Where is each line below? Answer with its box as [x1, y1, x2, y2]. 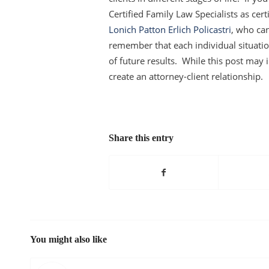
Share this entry [109, 133, 174, 144]
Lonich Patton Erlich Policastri [109, 23, 231, 35]
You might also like [30, 234, 107, 245]
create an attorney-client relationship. [109, 70, 263, 82]
